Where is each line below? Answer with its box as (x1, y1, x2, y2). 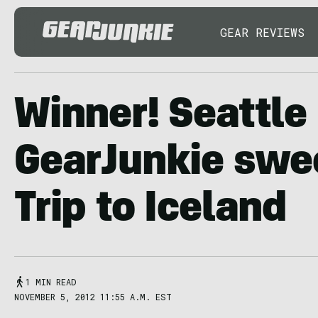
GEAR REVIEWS (220, 24, 305, 40)
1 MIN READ (26, 276, 76, 287)
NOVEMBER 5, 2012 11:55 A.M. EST (14, 291, 172, 302)
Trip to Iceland (14, 190, 287, 233)
